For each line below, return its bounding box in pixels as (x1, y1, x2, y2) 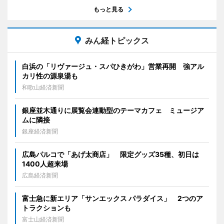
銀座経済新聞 (22, 127, 58, 135)
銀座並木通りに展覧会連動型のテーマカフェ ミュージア (22, 105, 204, 114)
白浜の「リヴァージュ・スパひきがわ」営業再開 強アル (22, 61, 204, 70)
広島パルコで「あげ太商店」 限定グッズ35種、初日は (22, 149, 199, 158)
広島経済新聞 (22, 171, 58, 179)
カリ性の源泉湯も (22, 71, 78, 80)
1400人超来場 (22, 159, 68, 168)
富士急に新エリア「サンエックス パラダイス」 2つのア (22, 193, 203, 202)
